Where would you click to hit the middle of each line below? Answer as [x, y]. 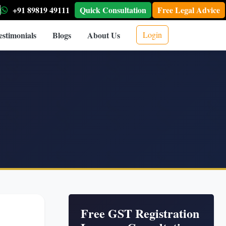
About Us [104, 35]
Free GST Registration [140, 213]
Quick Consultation [113, 10]
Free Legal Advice [189, 10]
